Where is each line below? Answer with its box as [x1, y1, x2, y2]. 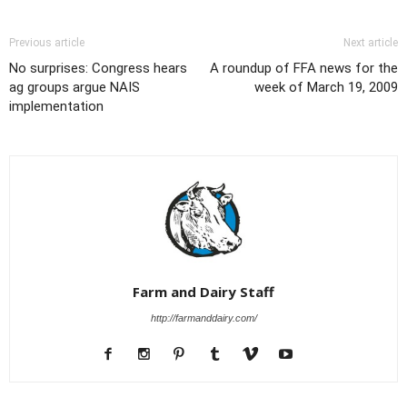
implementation [9, 98, 104, 114]
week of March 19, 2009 [254, 79, 398, 95]
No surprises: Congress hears [9, 60, 187, 76]
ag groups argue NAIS [9, 79, 140, 95]
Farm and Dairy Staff [133, 283, 274, 301]
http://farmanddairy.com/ [150, 313, 257, 323]
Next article [343, 36, 398, 49]
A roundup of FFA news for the [210, 60, 398, 76]
